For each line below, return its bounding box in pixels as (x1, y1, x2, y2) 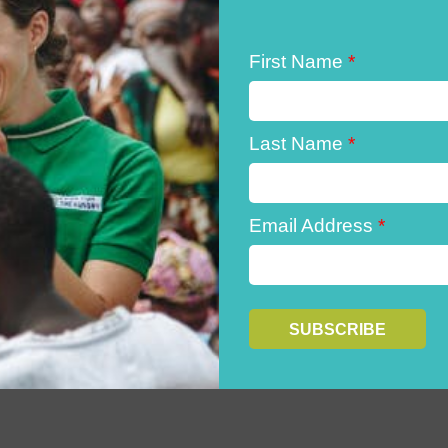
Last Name (248, 132, 348, 154)
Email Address (248, 214, 378, 236)
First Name (248, 50, 348, 72)
